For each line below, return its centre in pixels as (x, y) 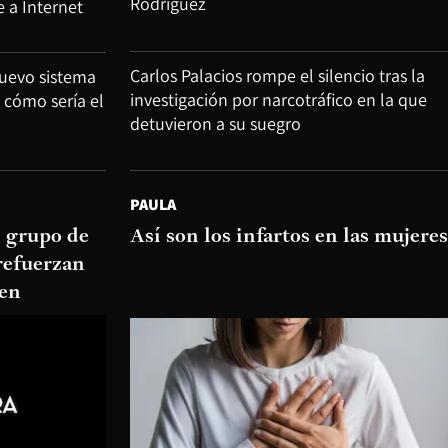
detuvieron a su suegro (215, 123)
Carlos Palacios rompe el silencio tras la (277, 75)
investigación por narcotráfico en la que (278, 99)
